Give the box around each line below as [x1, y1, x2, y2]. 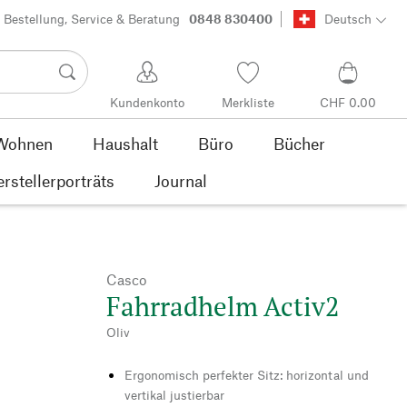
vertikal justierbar [124, 386, 224, 402]
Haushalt [92, 133, 158, 154]
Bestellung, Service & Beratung [4, 11, 181, 27]
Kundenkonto [110, 94, 185, 111]
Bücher [273, 133, 325, 154]
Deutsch [323, 11, 372, 27]
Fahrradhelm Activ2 [106, 288, 339, 323]
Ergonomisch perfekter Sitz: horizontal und [124, 366, 369, 382]
